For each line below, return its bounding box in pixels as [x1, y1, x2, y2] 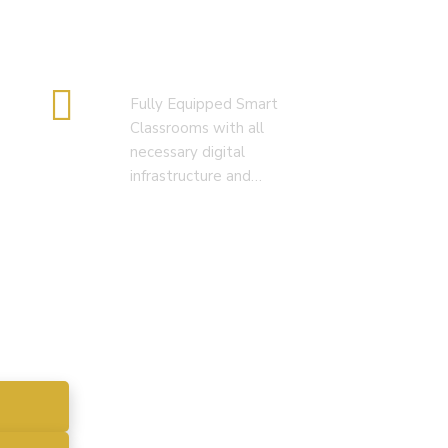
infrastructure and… [130, 166, 262, 187]
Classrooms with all [130, 118, 264, 139]
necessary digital [130, 142, 245, 163]
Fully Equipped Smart [130, 94, 278, 115]
